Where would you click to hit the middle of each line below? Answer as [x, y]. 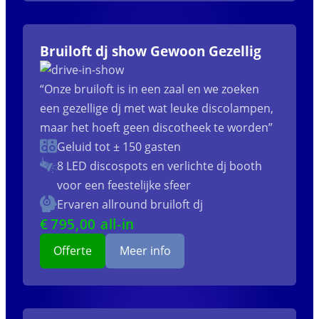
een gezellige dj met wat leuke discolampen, [157, 108]
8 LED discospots [103, 166]
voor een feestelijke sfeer [124, 185]
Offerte [73, 250]
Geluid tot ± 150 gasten [119, 146]
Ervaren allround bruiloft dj [130, 204]
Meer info [145, 250]
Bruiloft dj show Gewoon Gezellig [151, 51]
